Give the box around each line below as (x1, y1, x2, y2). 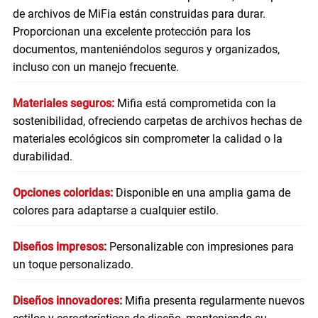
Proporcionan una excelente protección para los (12, 25, 251, 39)
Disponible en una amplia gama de (115, 186, 290, 200)
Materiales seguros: (12, 97, 114, 111)
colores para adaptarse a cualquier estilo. (12, 204, 219, 218)
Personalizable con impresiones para (109, 240, 294, 254)
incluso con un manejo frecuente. (12, 60, 179, 75)
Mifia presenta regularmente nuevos (124, 294, 305, 308)
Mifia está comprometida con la (116, 97, 276, 111)
